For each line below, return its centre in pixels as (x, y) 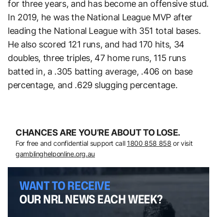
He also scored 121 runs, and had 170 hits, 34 (96, 44)
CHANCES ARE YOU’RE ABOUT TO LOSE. (98, 132)
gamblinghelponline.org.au (55, 154)
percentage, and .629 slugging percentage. (93, 85)
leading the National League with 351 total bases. (104, 31)
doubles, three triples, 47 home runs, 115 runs (97, 58)
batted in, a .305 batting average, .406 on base (101, 71)
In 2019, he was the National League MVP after (100, 17)
